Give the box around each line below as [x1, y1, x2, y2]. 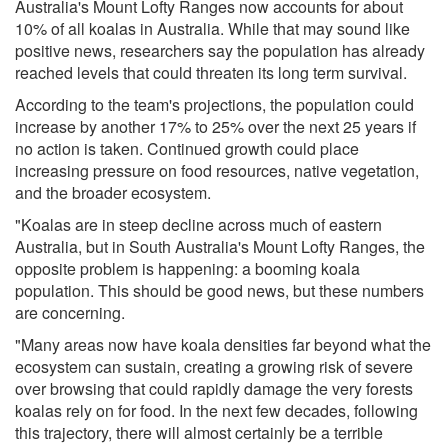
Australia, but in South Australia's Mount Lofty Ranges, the [15, 235, 425, 259]
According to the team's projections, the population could [15, 93, 414, 117]
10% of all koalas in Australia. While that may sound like [15, 17, 410, 41]
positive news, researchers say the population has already [15, 39, 425, 63]
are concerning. [15, 301, 125, 325]
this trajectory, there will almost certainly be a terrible [15, 421, 383, 445]
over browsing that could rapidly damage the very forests [15, 377, 413, 401]
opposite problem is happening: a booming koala [15, 257, 360, 281]
